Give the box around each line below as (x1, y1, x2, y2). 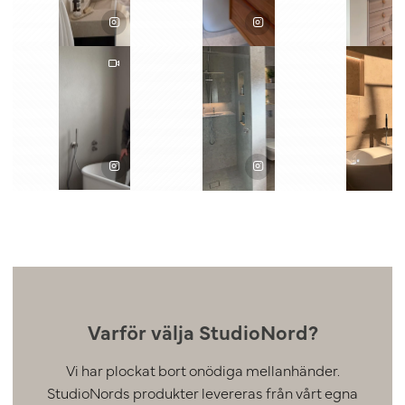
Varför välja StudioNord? (87, 317, 318, 346)
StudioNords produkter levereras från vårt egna (47, 382, 358, 403)
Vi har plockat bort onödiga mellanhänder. (65, 360, 340, 381)
